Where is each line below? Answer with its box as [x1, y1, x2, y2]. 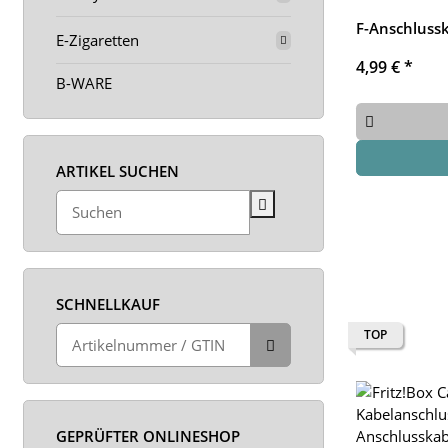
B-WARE [56, 73, 112, 93]
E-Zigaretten [56, 30, 139, 50]
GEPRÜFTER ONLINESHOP [56, 426, 240, 446]
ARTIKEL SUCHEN [56, 161, 179, 181]
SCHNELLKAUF [56, 293, 160, 314]
